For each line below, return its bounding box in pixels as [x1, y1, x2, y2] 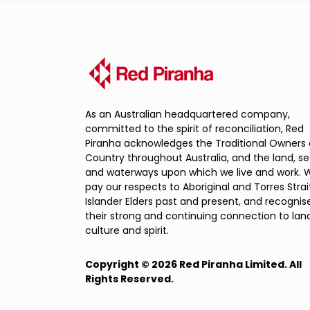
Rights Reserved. [84, 271, 174, 286]
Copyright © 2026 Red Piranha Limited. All [84, 257, 302, 271]
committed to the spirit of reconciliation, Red [84, 121, 304, 136]
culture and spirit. [84, 223, 169, 237]
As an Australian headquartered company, [84, 107, 290, 121]
